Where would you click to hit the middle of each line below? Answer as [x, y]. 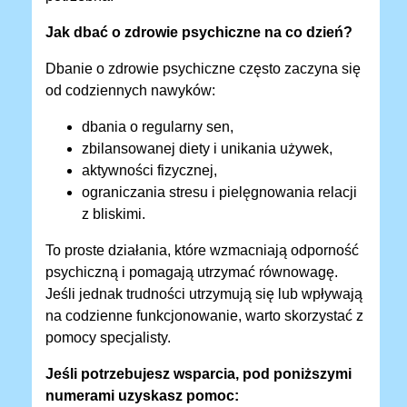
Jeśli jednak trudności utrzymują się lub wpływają [204, 294]
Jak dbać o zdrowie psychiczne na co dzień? [199, 33]
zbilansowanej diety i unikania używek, [207, 149]
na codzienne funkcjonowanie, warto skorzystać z [204, 316]
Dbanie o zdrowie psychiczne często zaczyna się [203, 69]
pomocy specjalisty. [108, 338]
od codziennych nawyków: [130, 91]
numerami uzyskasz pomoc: [142, 396]
